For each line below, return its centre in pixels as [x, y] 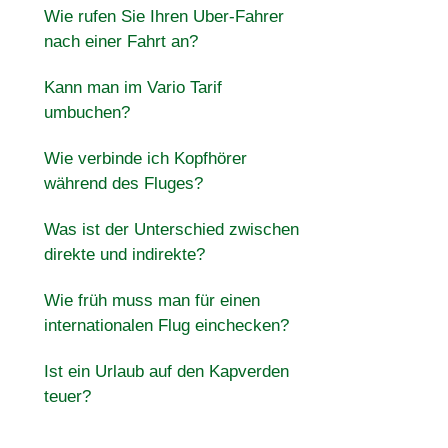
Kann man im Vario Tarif [132, 87]
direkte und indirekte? [124, 254]
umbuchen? [86, 112]
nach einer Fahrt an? [120, 41]
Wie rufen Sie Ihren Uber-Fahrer [163, 16]
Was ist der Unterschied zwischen [171, 229]
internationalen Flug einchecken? [166, 325]
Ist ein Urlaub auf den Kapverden [166, 371]
